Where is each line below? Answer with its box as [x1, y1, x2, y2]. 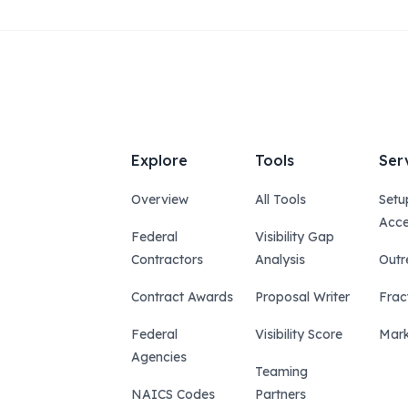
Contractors [131, 251, 203, 268]
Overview [131, 191, 189, 208]
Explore [131, 151, 188, 169]
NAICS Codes [131, 386, 215, 403]
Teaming [255, 363, 308, 380]
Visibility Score [255, 326, 342, 342]
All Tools [255, 191, 306, 208]
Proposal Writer [255, 289, 350, 305]
